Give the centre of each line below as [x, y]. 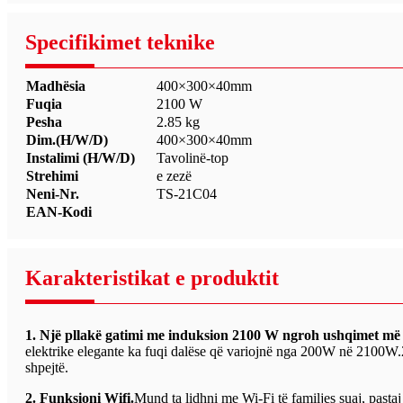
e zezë [174, 175]
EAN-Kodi [59, 211]
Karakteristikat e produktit [152, 278]
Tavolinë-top [193, 157]
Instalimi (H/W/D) [81, 157]
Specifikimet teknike [120, 42]
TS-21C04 [187, 193]
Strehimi [52, 175]
